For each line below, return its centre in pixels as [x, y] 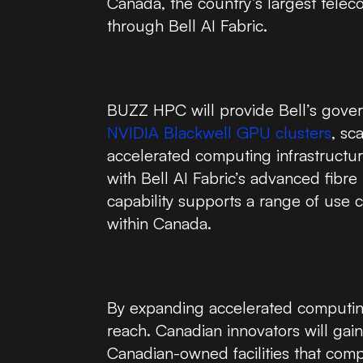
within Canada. [159, 223]
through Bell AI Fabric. [187, 26]
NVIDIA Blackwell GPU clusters [219, 132]
